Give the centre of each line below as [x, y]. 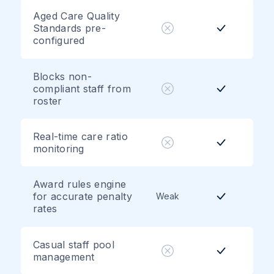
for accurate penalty [82, 197]
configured [59, 41]
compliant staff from [82, 88]
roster [47, 101]
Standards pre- [69, 28]
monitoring [58, 149]
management [64, 257]
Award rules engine [80, 184]
